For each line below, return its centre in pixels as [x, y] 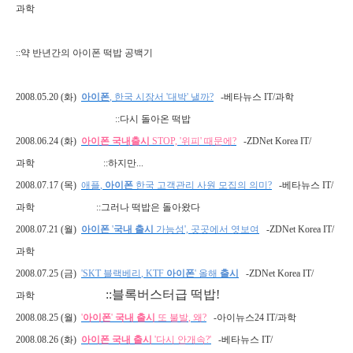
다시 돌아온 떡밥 [155, 119]
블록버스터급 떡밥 [164, 294]
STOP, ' [165, 141]
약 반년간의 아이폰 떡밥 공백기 [87, 53]
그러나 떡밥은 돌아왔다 [150, 207]
